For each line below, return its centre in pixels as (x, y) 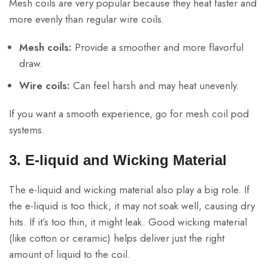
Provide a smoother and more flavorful (158, 48)
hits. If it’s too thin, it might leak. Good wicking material (128, 222)
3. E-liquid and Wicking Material (118, 160)
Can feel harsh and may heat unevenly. (155, 86)
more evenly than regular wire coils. (87, 19)
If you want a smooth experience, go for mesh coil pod (129, 114)
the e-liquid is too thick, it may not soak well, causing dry (132, 206)
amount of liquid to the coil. (70, 255)
